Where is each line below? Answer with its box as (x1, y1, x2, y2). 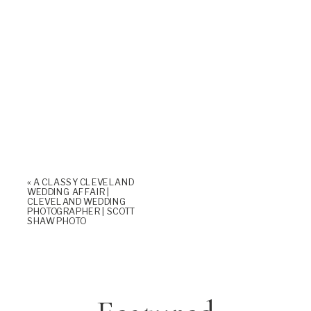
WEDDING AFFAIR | (27, 186, 110, 197)
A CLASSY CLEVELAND (33, 176, 135, 187)
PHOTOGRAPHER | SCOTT (27, 205, 135, 217)
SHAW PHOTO (27, 215, 86, 226)
